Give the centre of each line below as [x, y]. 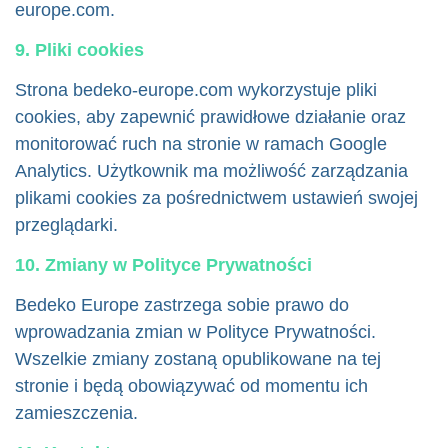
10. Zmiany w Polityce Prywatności [163, 265]
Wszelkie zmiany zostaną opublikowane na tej [198, 359]
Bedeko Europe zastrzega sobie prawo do [182, 305]
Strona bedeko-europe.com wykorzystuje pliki [196, 90]
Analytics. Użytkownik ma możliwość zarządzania [211, 171]
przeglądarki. [66, 225]
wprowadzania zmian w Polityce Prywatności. [195, 332]
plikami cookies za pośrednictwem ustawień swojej [216, 198]
